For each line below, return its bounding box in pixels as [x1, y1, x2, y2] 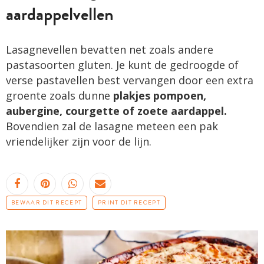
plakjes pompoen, [113, 88, 206, 103]
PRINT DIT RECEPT [98, 198, 160, 207]
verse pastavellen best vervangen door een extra [6, 72, 253, 87]
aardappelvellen [6, 1, 114, 27]
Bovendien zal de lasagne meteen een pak [6, 118, 218, 133]
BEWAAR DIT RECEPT [11, 198, 82, 207]
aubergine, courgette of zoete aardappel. [6, 103, 227, 118]
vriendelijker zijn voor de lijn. [6, 134, 151, 148]
